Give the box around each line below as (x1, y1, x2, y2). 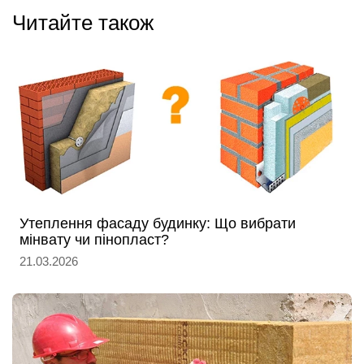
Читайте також (12, 11, 154, 36)
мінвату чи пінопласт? (19, 232, 169, 249)
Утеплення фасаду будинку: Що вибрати (19, 215, 296, 232)
